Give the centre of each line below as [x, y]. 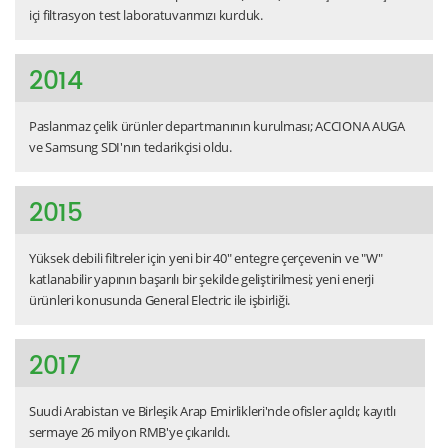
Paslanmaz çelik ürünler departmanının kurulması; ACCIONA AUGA [217, 125]
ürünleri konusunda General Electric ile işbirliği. [160, 299]
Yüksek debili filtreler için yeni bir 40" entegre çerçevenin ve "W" [206, 257]
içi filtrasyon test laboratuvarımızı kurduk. [146, 14]
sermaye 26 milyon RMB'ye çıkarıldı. [130, 431]
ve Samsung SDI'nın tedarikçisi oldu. [130, 146]
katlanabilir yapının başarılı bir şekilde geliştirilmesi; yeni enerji [201, 278]
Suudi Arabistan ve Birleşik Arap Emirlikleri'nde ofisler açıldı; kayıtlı [212, 410]
